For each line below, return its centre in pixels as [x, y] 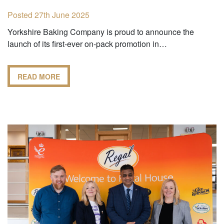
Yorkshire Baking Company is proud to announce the [101, 31]
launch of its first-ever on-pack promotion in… [87, 43]
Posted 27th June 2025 [48, 14]
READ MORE [39, 76]
